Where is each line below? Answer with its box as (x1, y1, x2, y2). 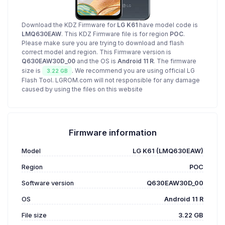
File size (22, 211, 47, 219)
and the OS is (75, 57, 118, 65)
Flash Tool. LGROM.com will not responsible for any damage (22, 76, 200, 84)
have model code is (138, 21, 198, 29)
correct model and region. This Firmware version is (22, 48, 171, 56)
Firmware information (68, 128, 157, 138)
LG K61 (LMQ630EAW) (133, 147, 203, 155)
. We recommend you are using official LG (72, 67, 195, 75)
